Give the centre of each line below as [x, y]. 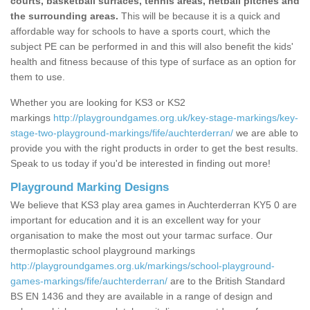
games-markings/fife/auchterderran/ [89, 281]
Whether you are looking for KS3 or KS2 [98, 103]
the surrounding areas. [64, 16]
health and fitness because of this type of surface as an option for [153, 62]
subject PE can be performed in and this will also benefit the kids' [152, 47]
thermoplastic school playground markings [103, 251]
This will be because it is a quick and [199, 16]
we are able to [266, 133]
